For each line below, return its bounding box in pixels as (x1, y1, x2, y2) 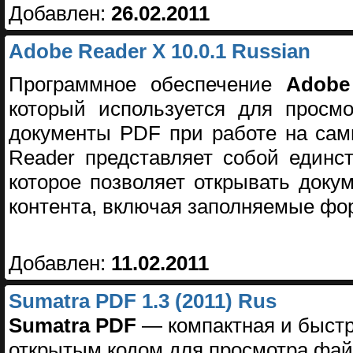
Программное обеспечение (9, 72, 286, 96)
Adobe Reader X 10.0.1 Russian (9, 39, 310, 63)
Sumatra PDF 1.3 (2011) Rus (9, 289, 277, 314)
